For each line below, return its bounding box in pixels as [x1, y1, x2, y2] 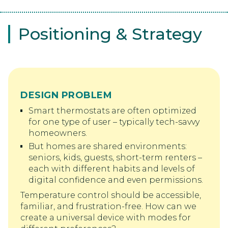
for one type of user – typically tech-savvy [28, 117, 199, 127]
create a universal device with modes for [20, 212, 191, 222]
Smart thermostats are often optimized [28, 105, 196, 116]
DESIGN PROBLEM [20, 89, 112, 101]
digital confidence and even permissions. [28, 175, 203, 185]
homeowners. [28, 128, 87, 138]
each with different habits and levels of [28, 163, 195, 174]
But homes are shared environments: [28, 141, 187, 151]
